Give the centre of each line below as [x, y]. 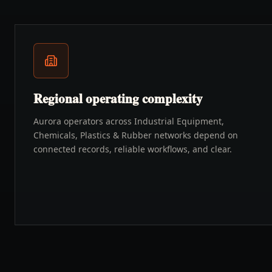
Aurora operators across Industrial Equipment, [129, 121]
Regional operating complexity [118, 98]
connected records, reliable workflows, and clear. [133, 149]
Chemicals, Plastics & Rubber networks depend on [136, 135]
